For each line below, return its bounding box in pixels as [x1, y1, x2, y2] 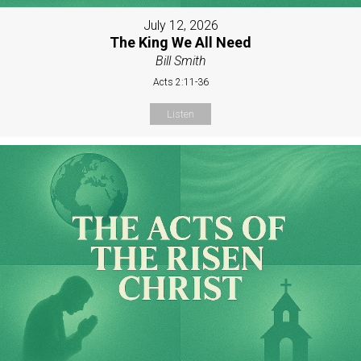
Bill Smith [155, 52, 206, 68]
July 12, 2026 [143, 17, 218, 33]
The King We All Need [110, 33, 251, 51]
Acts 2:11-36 [152, 76, 209, 88]
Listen [167, 107, 194, 120]
